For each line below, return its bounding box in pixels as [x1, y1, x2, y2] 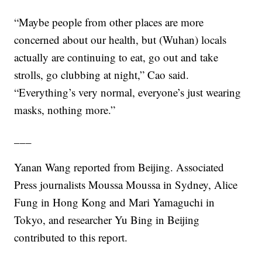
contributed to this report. [14, 230, 128, 245]
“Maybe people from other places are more [14, 15, 204, 30]
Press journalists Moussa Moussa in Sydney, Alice [14, 177, 238, 192]
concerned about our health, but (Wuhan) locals [14, 32, 227, 47]
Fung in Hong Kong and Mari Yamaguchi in [14, 195, 215, 210]
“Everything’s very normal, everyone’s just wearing [14, 85, 242, 100]
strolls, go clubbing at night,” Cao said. [14, 67, 189, 82]
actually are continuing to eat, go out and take [14, 50, 219, 65]
